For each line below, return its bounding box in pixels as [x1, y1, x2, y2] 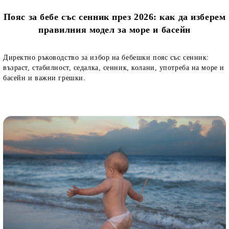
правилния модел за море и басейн [38, 25, 191, 35]
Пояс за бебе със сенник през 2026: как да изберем [3, 12, 226, 22]
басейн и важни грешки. [3, 74, 86, 82]
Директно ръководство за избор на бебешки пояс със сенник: [3, 54, 209, 61]
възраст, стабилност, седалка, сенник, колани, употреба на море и [3, 64, 224, 72]
